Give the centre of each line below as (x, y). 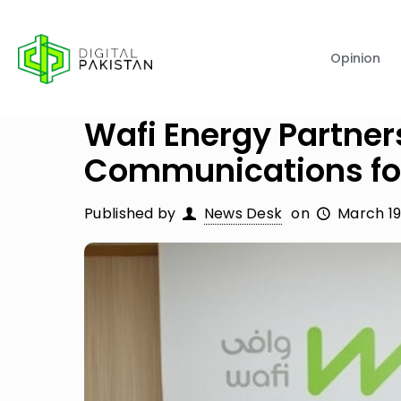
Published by (130, 213)
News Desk (243, 213)
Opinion (355, 58)
